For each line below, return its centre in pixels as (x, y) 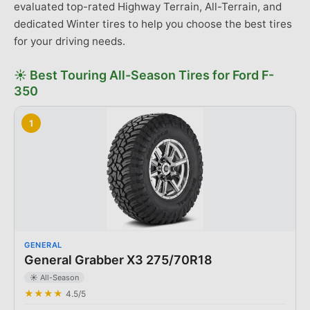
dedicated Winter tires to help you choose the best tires (153, 24)
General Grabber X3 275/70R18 (118, 260)
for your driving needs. (70, 41)
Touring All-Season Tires (135, 75)
